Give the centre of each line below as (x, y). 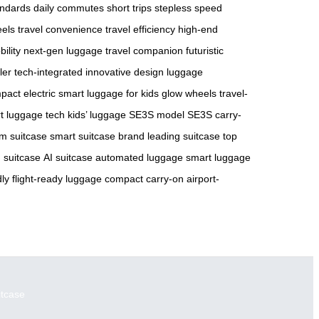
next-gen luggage (63, 51)
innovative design (125, 72)
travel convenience (60, 30)
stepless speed (188, 8)
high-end (198, 30)
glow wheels (189, 94)
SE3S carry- (214, 115)
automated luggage (139, 158)
